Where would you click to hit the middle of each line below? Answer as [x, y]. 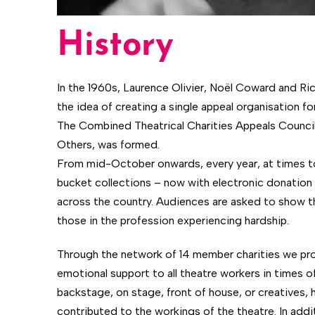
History [115, 46]
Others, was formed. [108, 144]
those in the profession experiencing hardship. [173, 220]
